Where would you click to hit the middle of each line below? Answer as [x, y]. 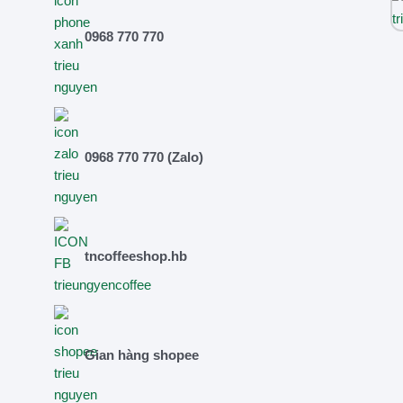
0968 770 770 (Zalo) [144, 157]
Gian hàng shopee [142, 354]
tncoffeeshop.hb [136, 255]
